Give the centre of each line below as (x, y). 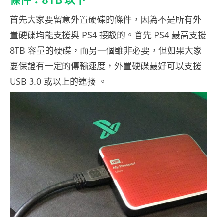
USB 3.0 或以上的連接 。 (58, 82)
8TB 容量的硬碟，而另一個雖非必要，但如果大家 (106, 51)
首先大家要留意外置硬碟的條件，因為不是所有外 (106, 20)
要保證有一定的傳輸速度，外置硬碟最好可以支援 (106, 66)
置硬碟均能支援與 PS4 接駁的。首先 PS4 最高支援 (108, 35)
